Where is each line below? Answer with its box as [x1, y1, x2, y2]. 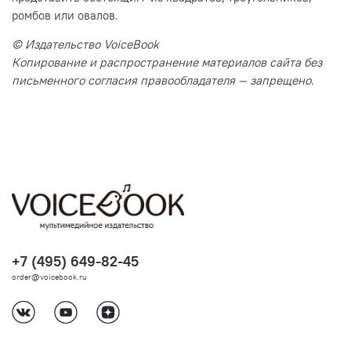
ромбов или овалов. [12, 7, 118, 23]
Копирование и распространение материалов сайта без [12, 54, 322, 70]
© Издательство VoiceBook [12, 36, 159, 52]
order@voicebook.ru [12, 271, 87, 282]
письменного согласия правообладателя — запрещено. [12, 72, 314, 88]
